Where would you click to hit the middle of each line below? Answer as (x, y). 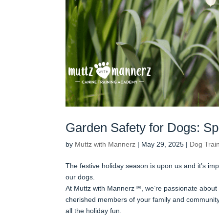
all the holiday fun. (94, 210)
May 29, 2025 (163, 144)
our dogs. (80, 177)
